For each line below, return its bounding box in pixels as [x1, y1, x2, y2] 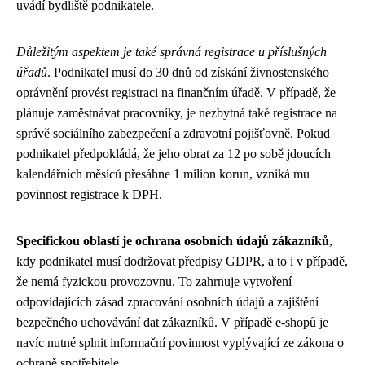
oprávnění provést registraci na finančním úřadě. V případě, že [16, 86, 336, 99]
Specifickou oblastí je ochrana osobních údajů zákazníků [16, 234, 329, 248]
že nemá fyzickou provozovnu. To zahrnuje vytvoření [16, 275, 292, 288]
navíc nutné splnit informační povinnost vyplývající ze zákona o [16, 336, 344, 350]
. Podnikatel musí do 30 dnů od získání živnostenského [47, 65, 329, 79]
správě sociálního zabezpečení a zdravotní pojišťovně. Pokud [16, 126, 330, 140]
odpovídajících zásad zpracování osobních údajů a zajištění [16, 295, 319, 309]
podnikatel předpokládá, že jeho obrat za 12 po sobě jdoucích [16, 147, 331, 161]
